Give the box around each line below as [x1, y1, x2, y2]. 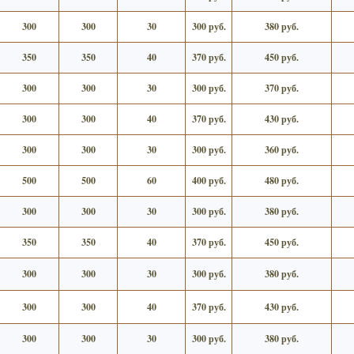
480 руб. [265, 173, 299, 187]
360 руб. [265, 142, 299, 156]
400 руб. [191, 173, 226, 187]
